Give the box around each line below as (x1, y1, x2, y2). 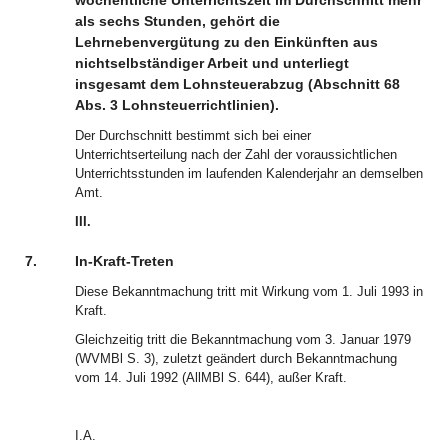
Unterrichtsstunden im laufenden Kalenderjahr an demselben (75, 166, 423, 181)
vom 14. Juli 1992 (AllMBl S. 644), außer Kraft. (75, 370, 347, 385)
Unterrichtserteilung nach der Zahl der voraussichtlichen (75, 147, 397, 162)
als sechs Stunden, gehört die (75, 13, 280, 29)
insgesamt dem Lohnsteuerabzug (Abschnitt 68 (75, 76, 400, 92)
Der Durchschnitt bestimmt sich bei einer (75, 128, 311, 143)
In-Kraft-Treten (75, 253, 174, 269)
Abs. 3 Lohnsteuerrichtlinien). (75, 97, 279, 113)
